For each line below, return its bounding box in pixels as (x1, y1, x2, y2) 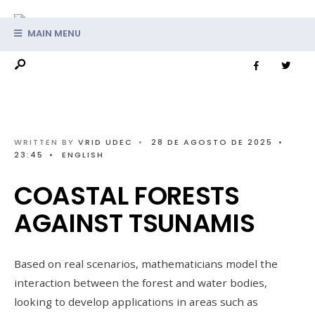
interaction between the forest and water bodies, (14, 276, 267, 290)
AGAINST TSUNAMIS (14, 205, 255, 241)
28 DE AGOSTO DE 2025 (151, 136, 273, 148)
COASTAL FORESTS (14, 178, 240, 214)
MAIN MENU (25, 27, 81, 40)
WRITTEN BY (14, 136, 78, 148)
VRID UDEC (78, 136, 133, 148)
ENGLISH (62, 149, 104, 160)
